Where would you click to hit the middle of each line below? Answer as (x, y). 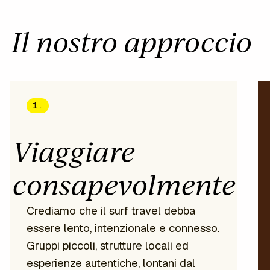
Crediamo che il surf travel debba (111, 210)
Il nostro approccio (131, 42)
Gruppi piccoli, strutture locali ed (108, 245)
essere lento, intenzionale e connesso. (123, 228)
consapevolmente (124, 185)
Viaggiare (74, 152)
